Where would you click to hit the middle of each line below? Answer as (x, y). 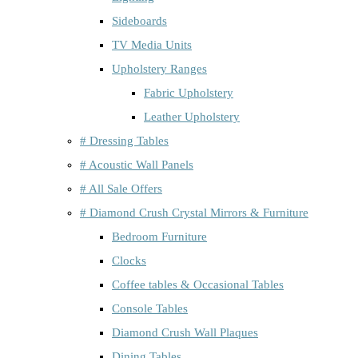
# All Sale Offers (121, 188)
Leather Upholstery (192, 116)
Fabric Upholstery (189, 92)
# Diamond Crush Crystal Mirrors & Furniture (194, 212)
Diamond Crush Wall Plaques (185, 332)
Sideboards (139, 20)
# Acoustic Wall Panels (137, 164)
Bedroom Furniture (159, 236)
